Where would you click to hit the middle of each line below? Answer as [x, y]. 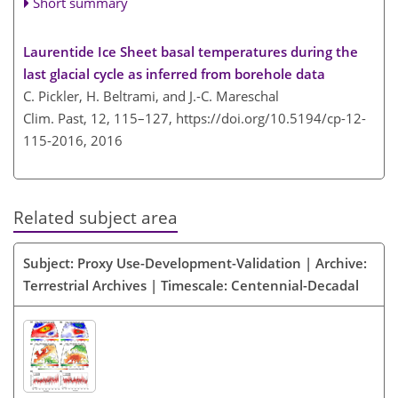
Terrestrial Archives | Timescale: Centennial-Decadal [191, 285]
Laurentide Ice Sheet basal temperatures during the [191, 51]
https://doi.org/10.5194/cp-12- [271, 118]
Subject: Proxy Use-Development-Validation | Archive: [195, 263]
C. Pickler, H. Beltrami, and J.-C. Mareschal [151, 96]
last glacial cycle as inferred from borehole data [174, 73]
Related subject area [96, 217]
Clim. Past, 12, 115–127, [99, 118]
